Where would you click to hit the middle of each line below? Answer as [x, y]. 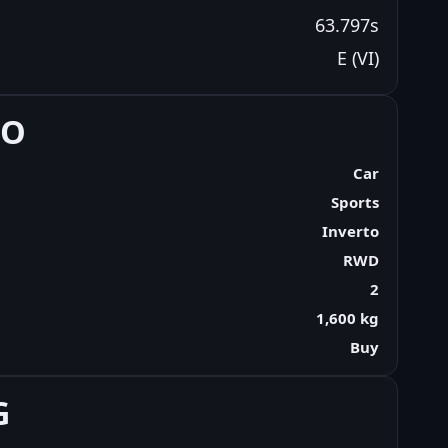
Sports [354, 201]
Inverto [350, 230]
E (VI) [357, 57]
